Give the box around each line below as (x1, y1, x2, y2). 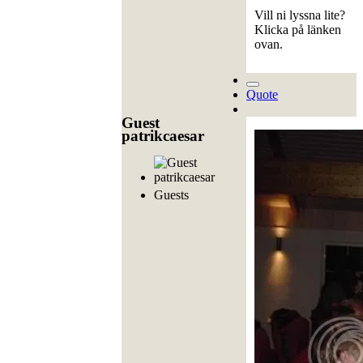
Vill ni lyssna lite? (254, 8, 345, 23)
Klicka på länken (254, 23, 341, 37)
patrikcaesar (122, 127, 204, 145)
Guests (154, 188, 189, 203)
